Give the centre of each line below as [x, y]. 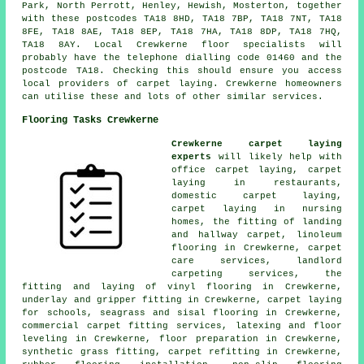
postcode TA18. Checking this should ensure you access [182, 70]
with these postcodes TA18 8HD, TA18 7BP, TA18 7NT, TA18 [182, 18]
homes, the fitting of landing [257, 221]
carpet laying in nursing [257, 208]
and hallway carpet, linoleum [257, 234]
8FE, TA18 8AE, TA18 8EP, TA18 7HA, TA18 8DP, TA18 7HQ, [182, 31]
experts [192, 156]
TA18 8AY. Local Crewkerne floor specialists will [182, 44]
